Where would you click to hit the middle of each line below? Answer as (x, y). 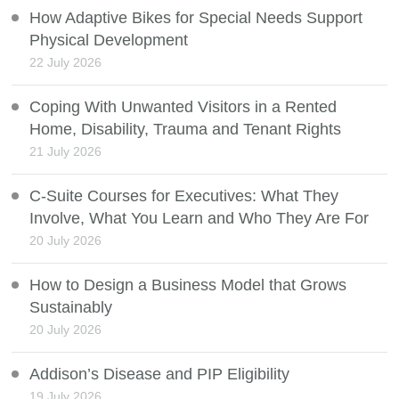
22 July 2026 (66, 63)
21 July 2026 (66, 152)
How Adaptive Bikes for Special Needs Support (196, 18)
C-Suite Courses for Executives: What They (184, 196)
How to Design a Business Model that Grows (188, 285)
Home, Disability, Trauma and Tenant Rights (186, 130)
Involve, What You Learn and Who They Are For (199, 219)
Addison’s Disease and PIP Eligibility (160, 375)
